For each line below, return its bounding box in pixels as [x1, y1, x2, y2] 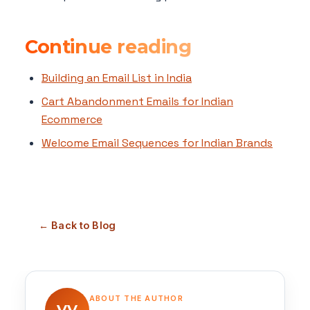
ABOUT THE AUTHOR [89, 294, 183, 303]
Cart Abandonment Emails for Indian [42, 93, 233, 109]
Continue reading [25, 35, 192, 58]
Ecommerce [42, 111, 102, 127]
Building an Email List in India [42, 70, 192, 85]
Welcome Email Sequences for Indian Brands [42, 135, 273, 150]
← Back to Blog [39, 219, 116, 232]
